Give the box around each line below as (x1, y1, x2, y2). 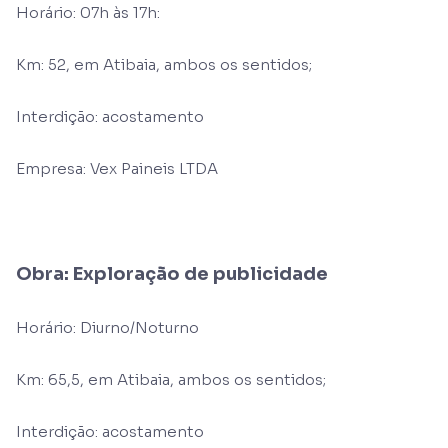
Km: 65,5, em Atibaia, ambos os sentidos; (16, 370, 326, 389)
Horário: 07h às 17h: (16, 3, 160, 22)
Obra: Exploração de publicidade (16, 263, 328, 285)
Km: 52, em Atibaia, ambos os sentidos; (16, 55, 312, 74)
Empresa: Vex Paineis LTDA (16, 159, 218, 178)
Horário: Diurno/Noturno (16, 318, 199, 337)
